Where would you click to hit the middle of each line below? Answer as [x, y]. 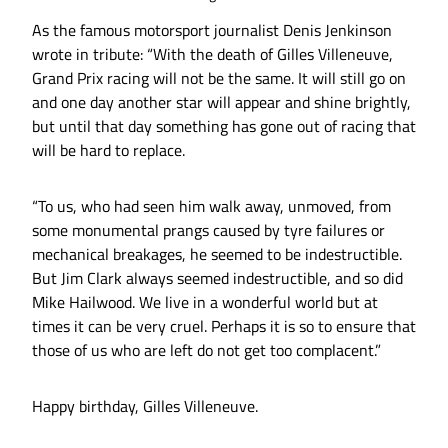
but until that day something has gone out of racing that [224, 125]
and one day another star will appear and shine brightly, [221, 101]
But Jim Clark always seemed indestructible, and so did [217, 277]
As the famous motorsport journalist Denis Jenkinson [212, 29]
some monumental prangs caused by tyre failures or [208, 229]
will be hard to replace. [108, 149]
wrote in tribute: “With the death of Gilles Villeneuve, [212, 53]
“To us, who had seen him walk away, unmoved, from [211, 205]
